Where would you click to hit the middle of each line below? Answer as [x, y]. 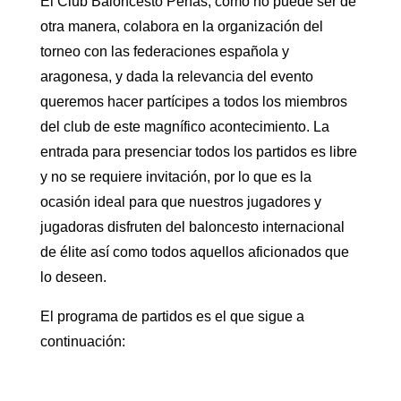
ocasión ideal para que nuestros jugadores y [180, 202]
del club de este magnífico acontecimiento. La [184, 127]
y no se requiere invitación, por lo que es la [175, 177]
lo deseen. [73, 277]
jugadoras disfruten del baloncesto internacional [192, 227]
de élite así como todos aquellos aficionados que [194, 252]
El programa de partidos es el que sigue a [172, 316]
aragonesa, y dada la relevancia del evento [176, 77]
